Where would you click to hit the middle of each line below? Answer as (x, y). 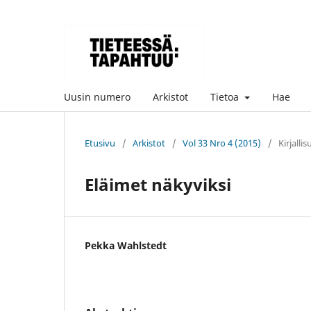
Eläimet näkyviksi (158, 184)
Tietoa (226, 96)
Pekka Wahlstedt (126, 245)
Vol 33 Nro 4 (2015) (222, 143)
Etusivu (100, 143)
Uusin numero (97, 96)
